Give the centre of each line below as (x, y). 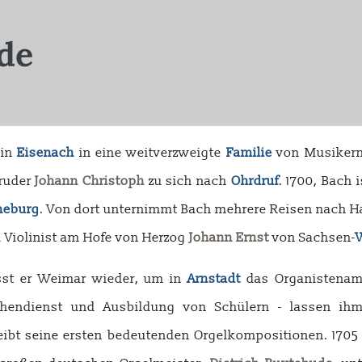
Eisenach (46, 153)
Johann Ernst (229, 238)
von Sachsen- (312, 238)
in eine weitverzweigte (150, 153)
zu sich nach (187, 181)
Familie (249, 153)
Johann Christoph (90, 181)
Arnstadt (215, 279)
